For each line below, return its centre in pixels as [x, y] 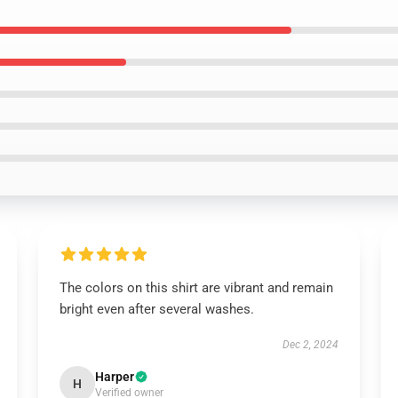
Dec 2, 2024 [311, 345]
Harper [114, 377]
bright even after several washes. [156, 309]
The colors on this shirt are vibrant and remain [196, 288]
